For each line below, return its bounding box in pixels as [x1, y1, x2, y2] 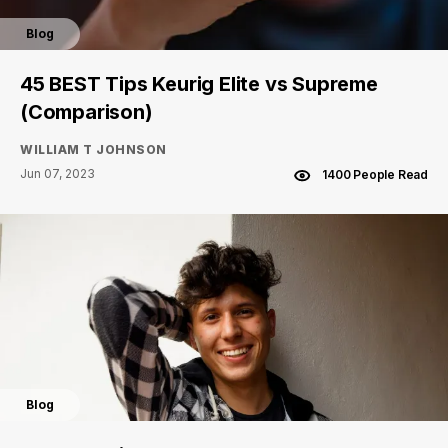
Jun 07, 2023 [20, 165, 95, 181]
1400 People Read [322, 167, 428, 182]
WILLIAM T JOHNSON [20, 141, 167, 157]
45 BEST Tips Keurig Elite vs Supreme [20, 72, 378, 96]
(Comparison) [20, 100, 153, 124]
